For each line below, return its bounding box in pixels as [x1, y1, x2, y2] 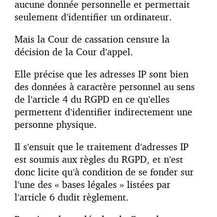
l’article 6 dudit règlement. [15, 191, 132, 203]
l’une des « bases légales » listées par [15, 178, 170, 191]
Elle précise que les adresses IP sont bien [15, 68, 188, 80]
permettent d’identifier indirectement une [15, 106, 192, 118]
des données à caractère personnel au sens [15, 80, 195, 93]
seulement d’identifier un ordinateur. [15, 11, 175, 23]
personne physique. [15, 118, 97, 131]
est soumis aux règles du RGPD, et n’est [15, 153, 183, 166]
